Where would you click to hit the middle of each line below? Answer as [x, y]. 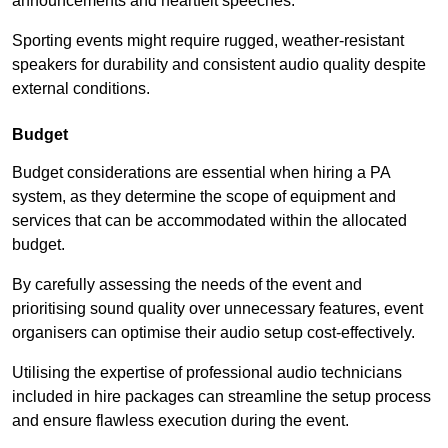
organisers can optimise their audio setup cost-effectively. [213, 333]
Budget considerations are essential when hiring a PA [201, 173]
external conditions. [81, 89]
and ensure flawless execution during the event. [180, 421]
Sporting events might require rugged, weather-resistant [208, 41]
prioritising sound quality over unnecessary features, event [217, 309]
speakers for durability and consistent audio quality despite [219, 65]
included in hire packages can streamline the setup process [221, 397]
